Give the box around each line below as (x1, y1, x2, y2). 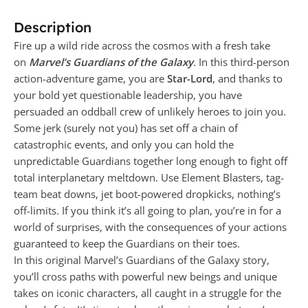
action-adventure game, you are (14, 71, 167, 85)
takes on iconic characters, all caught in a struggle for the (14, 285, 281, 300)
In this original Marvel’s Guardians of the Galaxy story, (14, 252, 269, 267)
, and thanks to (212, 71, 283, 85)
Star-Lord (167, 71, 212, 85)
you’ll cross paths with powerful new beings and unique (14, 269, 277, 283)
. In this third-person (193, 54, 289, 69)
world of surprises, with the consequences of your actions (14, 219, 287, 234)
